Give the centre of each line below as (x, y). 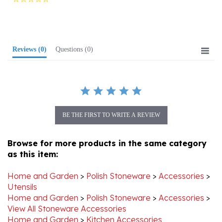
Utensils (22, 172)
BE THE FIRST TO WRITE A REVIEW (111, 100)
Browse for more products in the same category (107, 129)
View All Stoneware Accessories (67, 194)
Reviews (27, 35)
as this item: (33, 139)
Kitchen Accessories (124, 205)
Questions (72, 35)
